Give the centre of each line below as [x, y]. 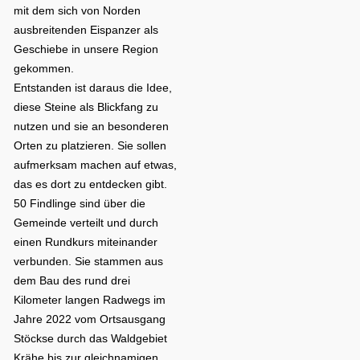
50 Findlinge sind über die [80, 204]
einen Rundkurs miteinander [86, 242]
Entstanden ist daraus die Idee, [93, 88]
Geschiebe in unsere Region [86, 49]
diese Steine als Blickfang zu [86, 107]
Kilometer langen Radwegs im [90, 300]
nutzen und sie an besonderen [92, 127]
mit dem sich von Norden [78, 11]
